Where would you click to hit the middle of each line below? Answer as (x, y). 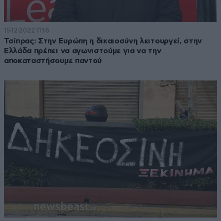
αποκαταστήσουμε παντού (53, 61)
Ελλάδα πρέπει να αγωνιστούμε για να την (83, 51)
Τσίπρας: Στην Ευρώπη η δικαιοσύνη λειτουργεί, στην (103, 41)
